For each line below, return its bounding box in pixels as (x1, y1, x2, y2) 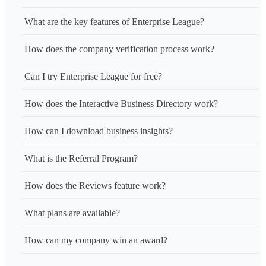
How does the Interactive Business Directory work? (24, 99, 218, 109)
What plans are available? (24, 208, 120, 218)
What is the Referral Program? (24, 153, 138, 164)
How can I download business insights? (24, 126, 173, 137)
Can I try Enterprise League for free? (24, 71, 162, 82)
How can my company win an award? (24, 235, 167, 246)
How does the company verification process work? (24, 44, 214, 55)
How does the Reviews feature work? (24, 180, 166, 191)
